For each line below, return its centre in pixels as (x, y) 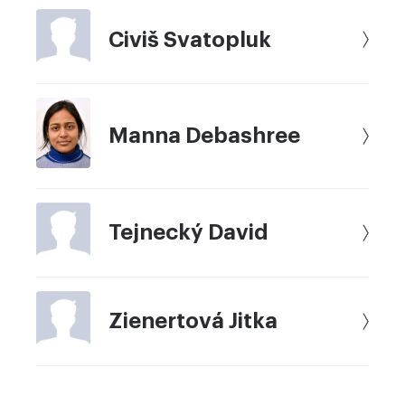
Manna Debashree (204, 136)
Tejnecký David (188, 233)
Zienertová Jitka (193, 321)
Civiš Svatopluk (190, 39)
